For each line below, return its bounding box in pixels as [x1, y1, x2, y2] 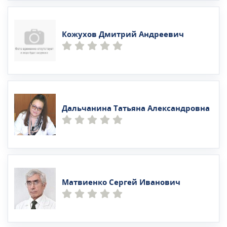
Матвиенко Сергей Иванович [62, 176, 180, 188]
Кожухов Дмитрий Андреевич [62, 28, 184, 40]
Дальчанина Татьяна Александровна [62, 102, 210, 114]
